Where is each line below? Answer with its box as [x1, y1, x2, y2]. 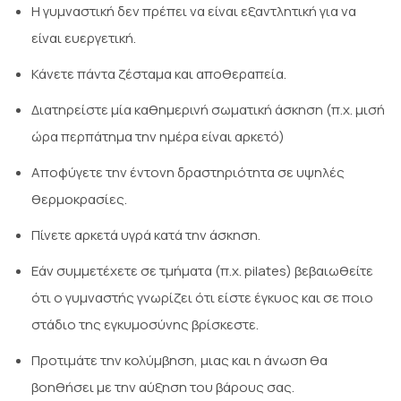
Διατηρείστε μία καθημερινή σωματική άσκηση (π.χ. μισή [31, 100, 385, 120]
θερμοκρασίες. [31, 190, 127, 209]
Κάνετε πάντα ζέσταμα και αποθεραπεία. [31, 64, 286, 84]
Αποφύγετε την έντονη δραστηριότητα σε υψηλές [31, 163, 345, 183]
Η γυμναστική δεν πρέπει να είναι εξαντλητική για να [31, 2, 356, 21]
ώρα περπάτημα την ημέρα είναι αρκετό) [31, 127, 285, 147]
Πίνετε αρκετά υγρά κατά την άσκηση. [31, 226, 260, 245]
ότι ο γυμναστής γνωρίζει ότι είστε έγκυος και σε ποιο [31, 288, 373, 308]
